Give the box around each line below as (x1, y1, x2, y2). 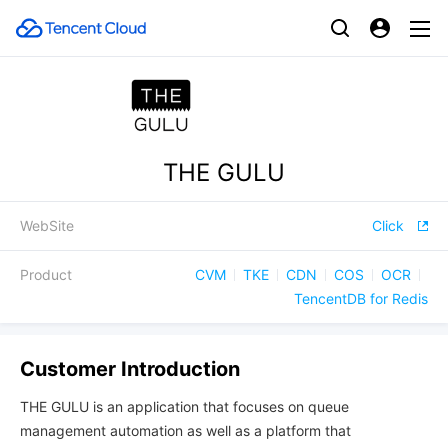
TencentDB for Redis (294, 290, 428, 307)
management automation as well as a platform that (20, 422, 351, 439)
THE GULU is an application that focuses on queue (20, 398, 349, 415)
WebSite (20, 217, 74, 234)
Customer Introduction (20, 357, 240, 381)
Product (20, 266, 72, 283)
